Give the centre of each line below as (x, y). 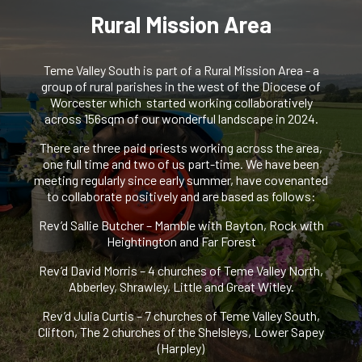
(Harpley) (181, 348)
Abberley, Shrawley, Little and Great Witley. (181, 287)
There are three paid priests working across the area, (181, 148)
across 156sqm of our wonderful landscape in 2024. (181, 119)
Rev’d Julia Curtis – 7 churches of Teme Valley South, (181, 316)
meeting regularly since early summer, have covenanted (181, 180)
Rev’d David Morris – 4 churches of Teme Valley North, (181, 271)
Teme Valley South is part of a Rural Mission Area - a (181, 70)
